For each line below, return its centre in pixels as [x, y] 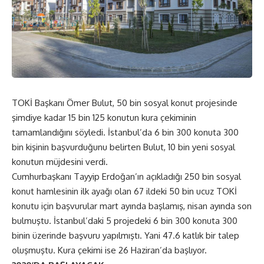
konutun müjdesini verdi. [60, 161]
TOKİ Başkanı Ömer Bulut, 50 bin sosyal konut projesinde [125, 103]
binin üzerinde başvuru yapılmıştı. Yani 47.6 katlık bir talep [126, 235]
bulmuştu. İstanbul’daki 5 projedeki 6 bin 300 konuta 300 [125, 220]
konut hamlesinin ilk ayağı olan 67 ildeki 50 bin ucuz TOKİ [124, 191]
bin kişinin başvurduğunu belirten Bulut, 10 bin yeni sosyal [123, 147]
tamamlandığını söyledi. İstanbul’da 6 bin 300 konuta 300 [125, 132]
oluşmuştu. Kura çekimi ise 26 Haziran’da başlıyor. [109, 250]
